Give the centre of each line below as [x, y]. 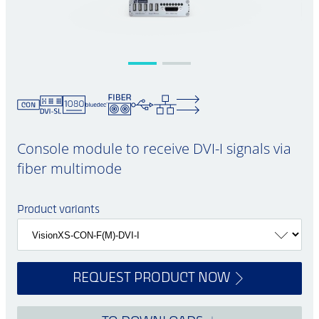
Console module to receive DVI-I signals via [154, 148]
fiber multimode [69, 168]
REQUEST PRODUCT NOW [151, 279]
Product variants [58, 210]
